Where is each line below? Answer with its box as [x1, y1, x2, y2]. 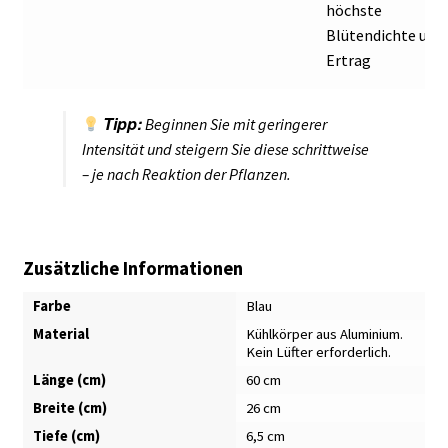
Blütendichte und [326, 24, 445, 45]
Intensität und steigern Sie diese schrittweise [81, 139, 369, 160]
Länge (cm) [32, 370, 106, 389]
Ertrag [326, 49, 372, 70]
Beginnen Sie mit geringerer [141, 114, 327, 135]
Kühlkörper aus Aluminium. [245, 324, 403, 343]
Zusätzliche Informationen [22, 256, 243, 280]
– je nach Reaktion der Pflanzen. [81, 164, 291, 185]
